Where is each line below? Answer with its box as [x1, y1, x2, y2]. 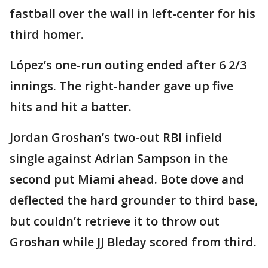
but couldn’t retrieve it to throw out [10, 212, 220, 229]
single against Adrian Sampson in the [10, 150, 228, 166]
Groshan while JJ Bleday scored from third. [10, 233, 257, 250]
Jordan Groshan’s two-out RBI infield [10, 129, 222, 145]
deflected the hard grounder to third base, [10, 191, 258, 208]
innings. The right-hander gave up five [10, 77, 233, 94]
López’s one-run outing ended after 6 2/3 [10, 56, 246, 73]
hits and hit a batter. [10, 98, 132, 115]
